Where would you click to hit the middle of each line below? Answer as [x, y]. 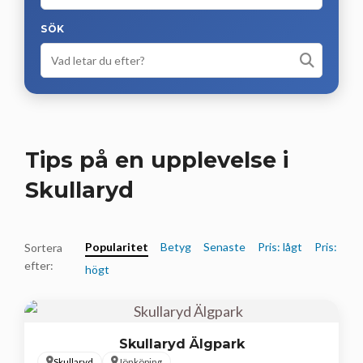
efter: [39, 265]
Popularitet [116, 246]
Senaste [224, 246]
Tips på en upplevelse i [157, 160]
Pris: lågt [280, 246]
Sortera [43, 247]
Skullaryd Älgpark [181, 343]
